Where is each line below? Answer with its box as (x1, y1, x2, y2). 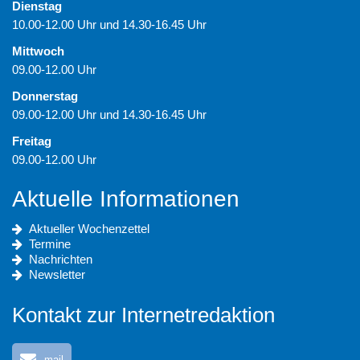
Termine (29, 237, 71, 252)
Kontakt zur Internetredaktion (12, 303, 275, 328)
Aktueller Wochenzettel (29, 222, 149, 236)
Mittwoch (12, 44, 64, 59)
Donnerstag (12, 89, 78, 104)
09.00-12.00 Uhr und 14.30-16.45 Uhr (12, 108, 207, 122)
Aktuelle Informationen (12, 186, 239, 212)
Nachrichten (29, 252, 92, 267)
